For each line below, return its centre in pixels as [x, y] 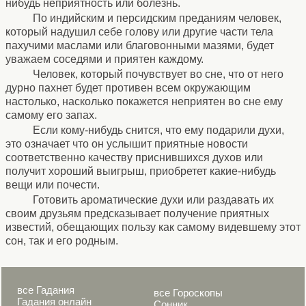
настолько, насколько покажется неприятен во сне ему [144, 101]
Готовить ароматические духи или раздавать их [153, 199]
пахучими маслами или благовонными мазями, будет [140, 45]
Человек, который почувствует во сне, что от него [158, 74]
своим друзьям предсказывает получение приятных [137, 213]
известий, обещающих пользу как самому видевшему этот [153, 227]
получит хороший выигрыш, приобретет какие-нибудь [141, 171]
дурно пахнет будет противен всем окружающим [128, 87]
